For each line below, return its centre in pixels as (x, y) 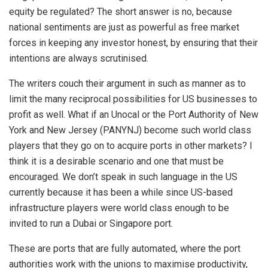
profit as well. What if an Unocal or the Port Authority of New (134, 114)
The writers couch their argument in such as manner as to (127, 83)
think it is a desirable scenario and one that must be (116, 161)
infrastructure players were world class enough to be (119, 208)
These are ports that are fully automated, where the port (125, 248)
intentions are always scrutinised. (79, 58)
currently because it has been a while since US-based (121, 192)
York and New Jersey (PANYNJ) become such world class (130, 130)
